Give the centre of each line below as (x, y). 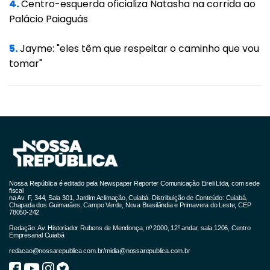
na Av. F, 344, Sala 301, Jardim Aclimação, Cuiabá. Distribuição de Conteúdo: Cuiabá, (128, 197)
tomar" (26, 63)
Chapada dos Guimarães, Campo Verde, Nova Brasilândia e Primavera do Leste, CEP (130, 205)
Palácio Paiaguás (49, 19)
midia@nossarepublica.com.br (148, 250)
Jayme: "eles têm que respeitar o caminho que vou (140, 48)
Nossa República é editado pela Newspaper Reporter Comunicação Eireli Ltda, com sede (134, 183)
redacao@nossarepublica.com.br (56, 250)
